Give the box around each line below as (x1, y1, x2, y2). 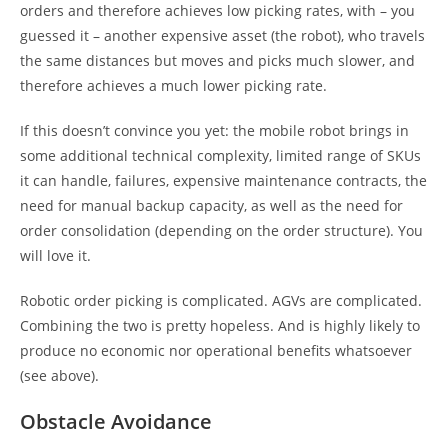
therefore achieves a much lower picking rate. (20, 75, 331, 95)
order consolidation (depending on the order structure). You (20, 220, 423, 240)
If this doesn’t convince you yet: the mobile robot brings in (20, 120, 409, 140)
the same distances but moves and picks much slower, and (20, 50, 415, 70)
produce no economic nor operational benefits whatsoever (20, 340, 412, 360)
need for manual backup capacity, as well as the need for (20, 195, 403, 215)
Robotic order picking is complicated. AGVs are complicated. (20, 290, 422, 310)
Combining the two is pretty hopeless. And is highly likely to (20, 315, 420, 335)
